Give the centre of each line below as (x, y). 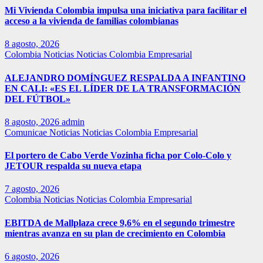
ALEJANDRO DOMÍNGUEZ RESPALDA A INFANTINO (125, 77)
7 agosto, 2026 (32, 189)
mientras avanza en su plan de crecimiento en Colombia (115, 233)
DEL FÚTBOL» (38, 99)
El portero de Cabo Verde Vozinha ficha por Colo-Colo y (118, 156)
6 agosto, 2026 (32, 257)
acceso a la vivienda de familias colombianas (92, 21)
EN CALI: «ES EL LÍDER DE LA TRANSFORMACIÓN (123, 88)
